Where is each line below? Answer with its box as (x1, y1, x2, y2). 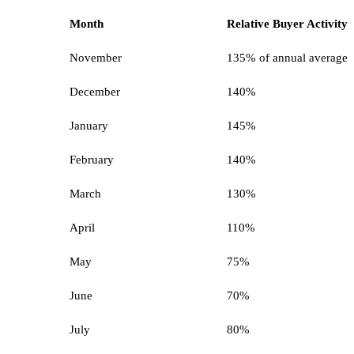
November (70, 51, 122, 65)
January (70, 119, 108, 133)
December (70, 85, 120, 99)
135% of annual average (227, 51, 348, 65)
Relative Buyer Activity (227, 17, 348, 31)
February (70, 153, 114, 167)
